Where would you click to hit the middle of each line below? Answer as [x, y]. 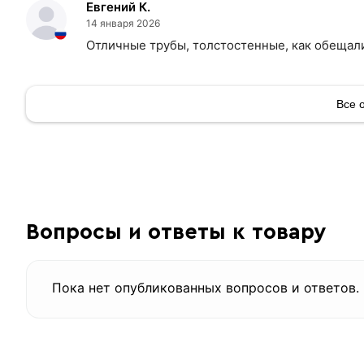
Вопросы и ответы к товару [176, 232]
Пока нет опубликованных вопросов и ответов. [206, 288]
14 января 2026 [123, 24]
